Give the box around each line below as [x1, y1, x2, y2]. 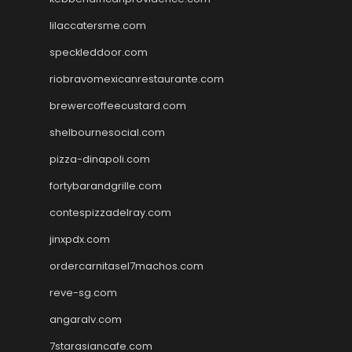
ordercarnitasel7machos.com [49, 258, 203, 273]
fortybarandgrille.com [49, 178, 162, 193]
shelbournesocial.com [49, 124, 165, 140]
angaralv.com [49, 311, 122, 327]
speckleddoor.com [49, 44, 148, 60]
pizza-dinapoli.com [49, 151, 150, 167]
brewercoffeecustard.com [49, 97, 186, 113]
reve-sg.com [49, 284, 117, 300]
